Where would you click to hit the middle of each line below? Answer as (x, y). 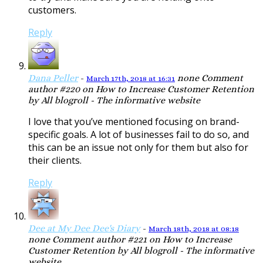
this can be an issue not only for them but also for (138, 148)
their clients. (55, 161)
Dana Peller (53, 78)
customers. (52, 10)
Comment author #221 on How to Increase (141, 240)
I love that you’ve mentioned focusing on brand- (134, 122)
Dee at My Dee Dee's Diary (84, 228)
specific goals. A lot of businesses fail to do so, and (139, 135)
